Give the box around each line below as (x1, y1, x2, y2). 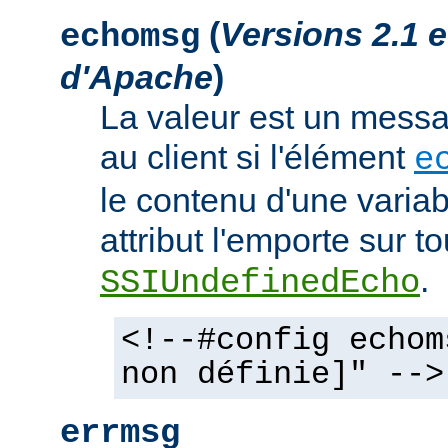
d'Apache (60, 58, 213, 96)
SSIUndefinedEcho (100, 264, 420, 302)
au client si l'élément (100, 138, 414, 176)
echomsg (60, 18, 200, 56)
